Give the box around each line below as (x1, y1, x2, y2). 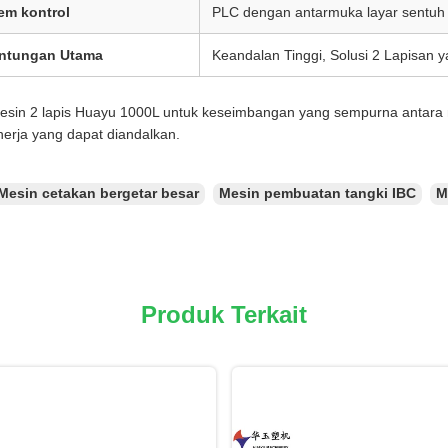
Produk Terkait (141, 300, 307, 328)
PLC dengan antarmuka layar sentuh (212, 3, 445, 20)
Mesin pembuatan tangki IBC (219, 184, 416, 201)
